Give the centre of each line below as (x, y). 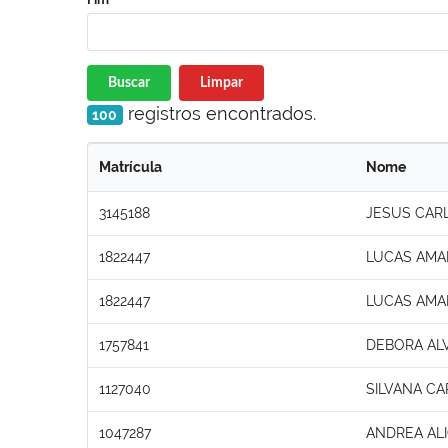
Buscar (129, 82)
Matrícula (130, 166)
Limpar (221, 82)
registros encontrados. (219, 113)
